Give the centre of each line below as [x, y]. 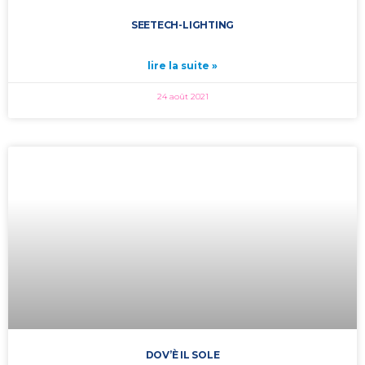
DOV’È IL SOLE [182, 355]
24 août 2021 [182, 97]
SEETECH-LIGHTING [182, 25]
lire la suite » [182, 66]
